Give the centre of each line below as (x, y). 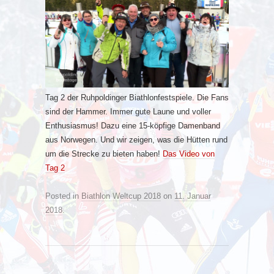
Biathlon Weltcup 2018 (121, 196)
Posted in (63, 196)
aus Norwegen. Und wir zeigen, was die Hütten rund (136, 139)
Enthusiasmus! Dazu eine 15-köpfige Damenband (133, 125)
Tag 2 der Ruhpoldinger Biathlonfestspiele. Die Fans (137, 97)
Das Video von (189, 154)
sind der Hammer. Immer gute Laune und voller (128, 111)
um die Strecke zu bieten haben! (104, 154)
